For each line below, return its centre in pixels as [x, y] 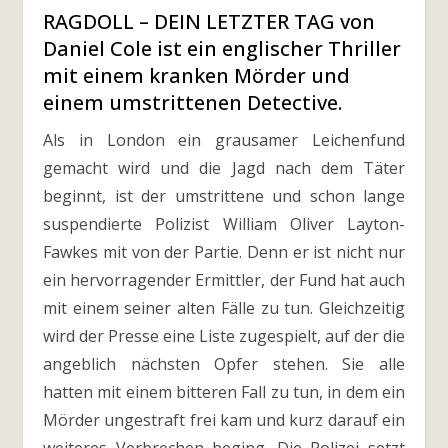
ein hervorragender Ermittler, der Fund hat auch [224, 280]
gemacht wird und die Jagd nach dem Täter [224, 168]
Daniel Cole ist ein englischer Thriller [222, 48]
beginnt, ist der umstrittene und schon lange [224, 196]
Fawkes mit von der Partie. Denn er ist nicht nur [224, 252]
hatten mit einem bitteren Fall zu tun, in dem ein [224, 392]
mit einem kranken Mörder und [196, 75]
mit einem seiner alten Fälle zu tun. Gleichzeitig [224, 308]
